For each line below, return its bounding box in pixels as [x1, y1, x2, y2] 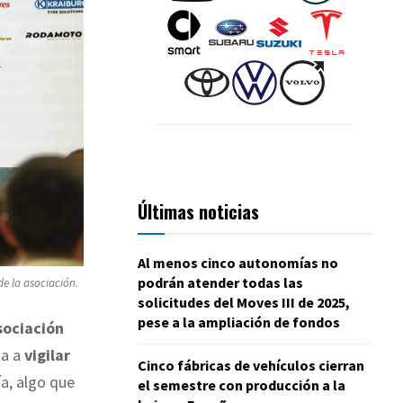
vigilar [24, 344, 70, 365]
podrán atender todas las [138, 273, 303, 291]
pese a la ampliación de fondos [138, 312, 340, 331]
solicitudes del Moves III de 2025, [138, 292, 350, 311]
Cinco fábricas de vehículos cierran [138, 355, 364, 374]
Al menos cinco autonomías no [138, 253, 338, 272]
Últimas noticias [138, 197, 259, 225]
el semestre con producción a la [138, 375, 345, 394]
